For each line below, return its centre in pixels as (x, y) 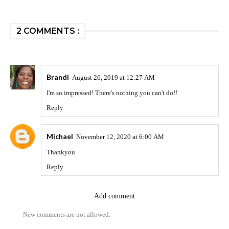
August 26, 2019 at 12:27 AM (113, 78)
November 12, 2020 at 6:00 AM (120, 137)
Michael (60, 136)
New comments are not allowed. (67, 215)
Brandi (58, 77)
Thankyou (61, 152)
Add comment (114, 196)
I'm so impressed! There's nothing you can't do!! (112, 93)
